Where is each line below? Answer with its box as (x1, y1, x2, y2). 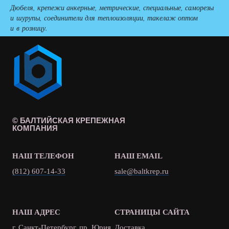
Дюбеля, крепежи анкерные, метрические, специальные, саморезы (10, 3, 214, 13)
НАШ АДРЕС (12, 208, 60, 216)
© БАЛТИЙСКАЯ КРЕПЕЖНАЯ (12, 116, 125, 125)
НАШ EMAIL (114, 151, 163, 160)
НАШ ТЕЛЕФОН (12, 151, 74, 160)
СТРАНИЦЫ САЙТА (114, 208, 190, 216)
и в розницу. (10, 23, 48, 33)
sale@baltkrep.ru (114, 167, 169, 175)
